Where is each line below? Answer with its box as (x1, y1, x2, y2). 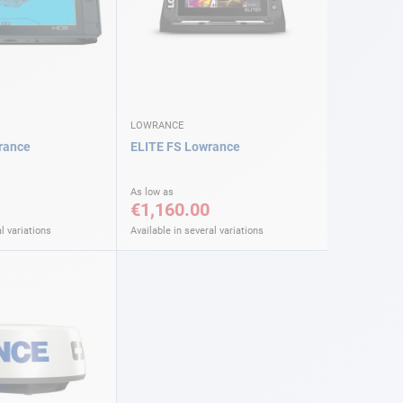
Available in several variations (130, 224, 264, 237)
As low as (130, 185, 174, 198)
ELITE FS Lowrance (130, 139, 240, 154)
